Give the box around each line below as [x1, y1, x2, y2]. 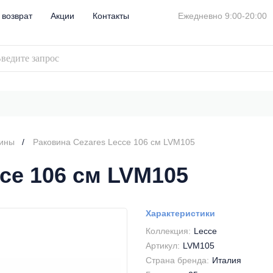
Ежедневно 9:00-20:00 [178, 10, 267, 21]
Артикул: [146, 241, 180, 250]
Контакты [93, 10, 129, 21]
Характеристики [146, 208, 215, 218]
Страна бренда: [146, 255, 209, 265]
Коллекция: [146, 226, 191, 236]
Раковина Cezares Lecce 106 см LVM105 [33, 137, 195, 147]
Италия [212, 255, 241, 265]
